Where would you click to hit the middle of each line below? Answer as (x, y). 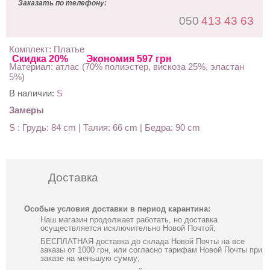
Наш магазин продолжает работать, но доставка (129, 219)
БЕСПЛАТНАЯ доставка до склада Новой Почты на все (143, 241)
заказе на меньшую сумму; (90, 258)
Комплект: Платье (47, 49)
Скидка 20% (40, 58)
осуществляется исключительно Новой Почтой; (128, 228)
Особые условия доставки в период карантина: (117, 209)
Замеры (27, 110)
